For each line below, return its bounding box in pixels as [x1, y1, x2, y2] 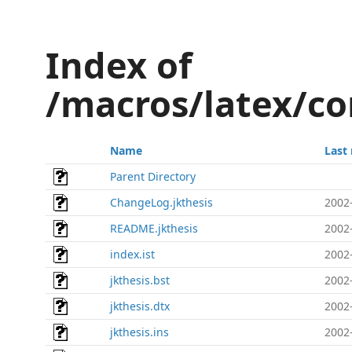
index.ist [110, 247, 155, 262]
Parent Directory [110, 169, 196, 184]
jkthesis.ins [110, 324, 169, 339]
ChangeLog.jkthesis [110, 195, 213, 210]
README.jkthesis [110, 221, 198, 236]
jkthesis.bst [110, 273, 170, 288]
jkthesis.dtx [110, 299, 170, 313]
